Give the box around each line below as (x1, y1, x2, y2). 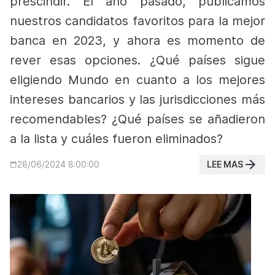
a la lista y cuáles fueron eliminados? (10, 131, 223, 146)
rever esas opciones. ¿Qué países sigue (10, 53, 265, 68)
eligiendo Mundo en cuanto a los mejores (10, 72, 265, 87)
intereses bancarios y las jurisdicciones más (10, 92, 265, 107)
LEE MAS (207, 159, 243, 169)
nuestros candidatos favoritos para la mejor (10, 14, 265, 28)
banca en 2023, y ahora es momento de (10, 33, 265, 48)
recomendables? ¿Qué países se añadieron (10, 112, 265, 126)
